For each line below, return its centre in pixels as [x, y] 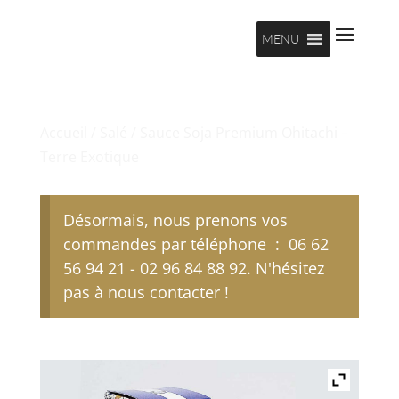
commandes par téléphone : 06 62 [195, 244]
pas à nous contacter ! [146, 293]
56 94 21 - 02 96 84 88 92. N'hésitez [193, 269]
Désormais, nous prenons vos [175, 220]
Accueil [63, 133]
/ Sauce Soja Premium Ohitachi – [237, 133]
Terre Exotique [89, 157]
